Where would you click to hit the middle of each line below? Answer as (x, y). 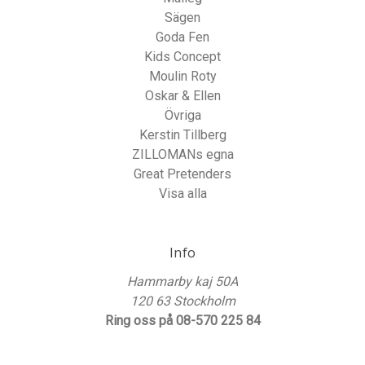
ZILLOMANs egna (182, 154)
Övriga (182, 115)
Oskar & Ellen (182, 96)
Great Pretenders (182, 174)
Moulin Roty (182, 76)
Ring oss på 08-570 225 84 (182, 321)
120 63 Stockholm (182, 301)
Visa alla (182, 193)
